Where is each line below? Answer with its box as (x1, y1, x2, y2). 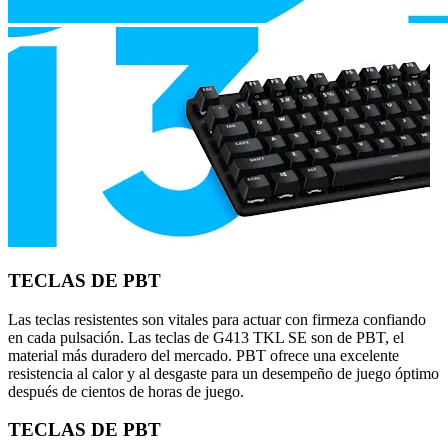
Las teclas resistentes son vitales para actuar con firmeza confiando (8, 310, 426, 328)
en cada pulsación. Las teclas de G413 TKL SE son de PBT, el (8, 328, 404, 346)
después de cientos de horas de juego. (8, 382, 244, 400)
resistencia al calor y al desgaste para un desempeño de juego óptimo (8, 364, 439, 382)
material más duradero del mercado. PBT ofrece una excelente (8, 346, 399, 364)
